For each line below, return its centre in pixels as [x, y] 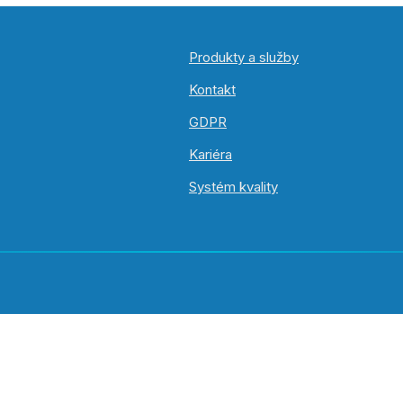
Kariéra [210, 154]
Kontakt [212, 90]
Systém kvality [233, 187]
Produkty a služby [244, 57]
